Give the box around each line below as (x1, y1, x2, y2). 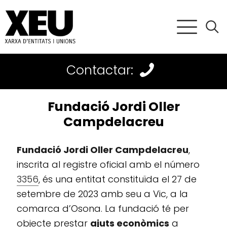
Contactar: (66, 61, 133, 79)
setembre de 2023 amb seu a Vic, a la (17, 187, 188, 201)
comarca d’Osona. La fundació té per (17, 202, 189, 215)
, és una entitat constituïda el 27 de (39, 173, 197, 186)
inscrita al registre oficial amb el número (17, 158, 200, 171)
